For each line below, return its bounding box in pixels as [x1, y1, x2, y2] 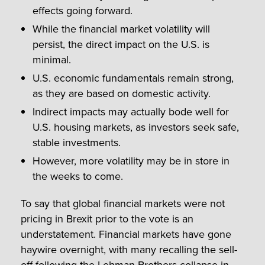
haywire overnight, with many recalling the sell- [21, 242, 237, 258]
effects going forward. [33, 3, 132, 19]
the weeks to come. [33, 169, 123, 185]
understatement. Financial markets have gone [21, 227, 231, 243]
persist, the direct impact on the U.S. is [33, 37, 209, 53]
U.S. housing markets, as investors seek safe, [33, 119, 239, 135]
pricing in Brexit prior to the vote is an [21, 211, 193, 227]
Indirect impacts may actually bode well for [33, 104, 229, 120]
